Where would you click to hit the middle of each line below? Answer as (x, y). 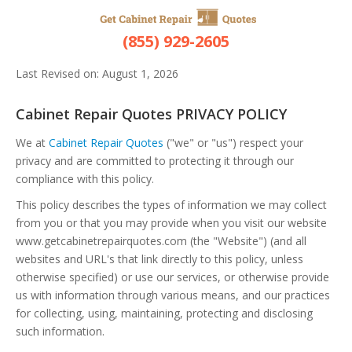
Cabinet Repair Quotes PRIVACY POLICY (151, 114)
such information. (60, 331)
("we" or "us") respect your (233, 143)
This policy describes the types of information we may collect (171, 205)
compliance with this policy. (85, 179)
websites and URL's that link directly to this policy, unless (159, 259)
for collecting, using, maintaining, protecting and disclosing (164, 313)
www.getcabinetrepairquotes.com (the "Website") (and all (161, 241)
